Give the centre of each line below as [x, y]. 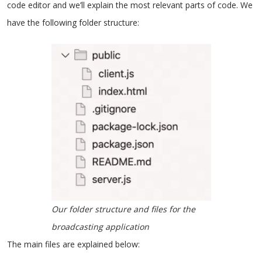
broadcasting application [100, 227]
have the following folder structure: [73, 23]
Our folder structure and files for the [123, 209]
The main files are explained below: [73, 244]
